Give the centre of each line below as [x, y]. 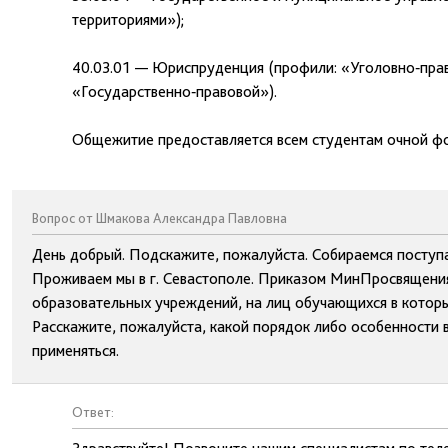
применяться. [75, 350]
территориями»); [128, 19]
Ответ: [93, 412]
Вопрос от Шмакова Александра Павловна [159, 218]
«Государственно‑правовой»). [174, 91]
